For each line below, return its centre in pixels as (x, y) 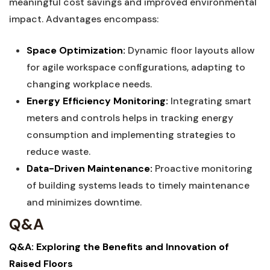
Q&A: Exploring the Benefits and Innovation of (119, 247)
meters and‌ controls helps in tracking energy (130, 118)
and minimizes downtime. (84, 202)
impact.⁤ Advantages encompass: (84, 19)
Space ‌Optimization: (76, 50)
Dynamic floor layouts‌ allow (190, 50)
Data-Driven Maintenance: (89, 168)
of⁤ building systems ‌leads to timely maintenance (138, 185)
